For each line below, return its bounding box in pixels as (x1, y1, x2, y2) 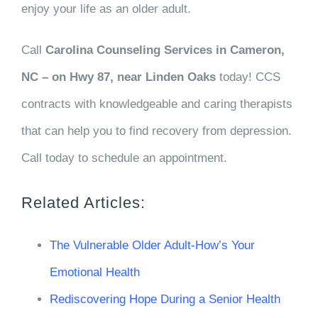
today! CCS (219, 70, 280, 84)
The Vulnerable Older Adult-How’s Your (49, 238, 255, 252)
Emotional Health (49, 265, 140, 279)
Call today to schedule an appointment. (21, 150, 227, 165)
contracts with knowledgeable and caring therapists (21, 97, 292, 111)
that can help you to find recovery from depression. (21, 124, 292, 138)
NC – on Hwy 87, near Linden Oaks (21, 70, 219, 84)
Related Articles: (21, 193, 146, 212)
